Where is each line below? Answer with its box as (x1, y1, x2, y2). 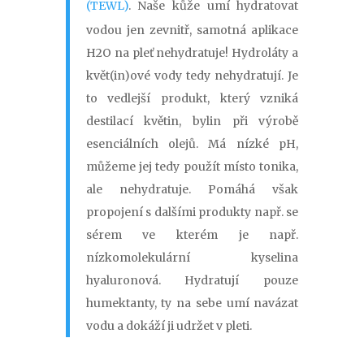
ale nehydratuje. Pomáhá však (85, 182, 299, 197)
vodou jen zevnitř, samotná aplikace (85, 23, 299, 38)
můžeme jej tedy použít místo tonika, (85, 159, 299, 175)
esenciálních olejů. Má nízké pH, (85, 136, 299, 152)
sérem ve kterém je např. (85, 227, 299, 243)
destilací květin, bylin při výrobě (85, 114, 299, 129)
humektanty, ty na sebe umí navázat (85, 296, 299, 311)
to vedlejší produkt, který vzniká (85, 91, 299, 106)
